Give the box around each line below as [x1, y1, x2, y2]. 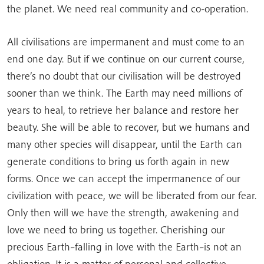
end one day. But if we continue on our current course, [7, 52, 245, 65]
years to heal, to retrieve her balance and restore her [7, 103, 239, 117]
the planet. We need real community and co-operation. [7, 2, 248, 15]
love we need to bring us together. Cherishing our [7, 223, 225, 236]
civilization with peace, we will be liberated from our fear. [7, 189, 256, 202]
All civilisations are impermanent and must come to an [7, 35, 245, 48]
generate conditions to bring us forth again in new [7, 154, 229, 168]
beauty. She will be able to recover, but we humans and [7, 120, 250, 134]
